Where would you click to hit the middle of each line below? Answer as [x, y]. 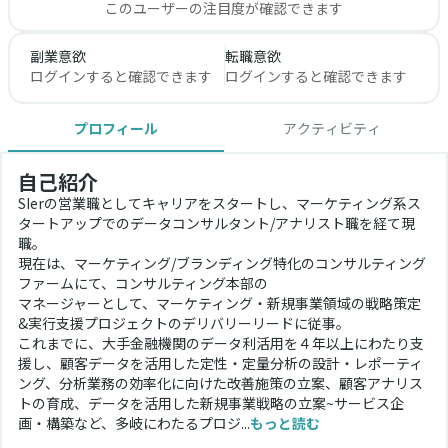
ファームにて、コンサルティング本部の [143, 283]
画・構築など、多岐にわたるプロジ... [134, 423]
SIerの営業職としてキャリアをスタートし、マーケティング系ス [219, 203]
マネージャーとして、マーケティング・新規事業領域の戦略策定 [219, 303]
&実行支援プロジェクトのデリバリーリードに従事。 [184, 323]
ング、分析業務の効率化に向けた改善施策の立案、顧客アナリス [220, 383]
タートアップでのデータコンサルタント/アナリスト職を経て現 [216, 223]
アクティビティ [332, 128]
